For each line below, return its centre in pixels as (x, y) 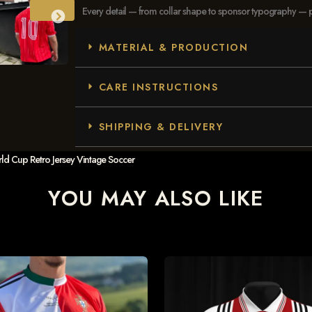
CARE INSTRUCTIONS (158, 87)
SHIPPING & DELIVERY (161, 127)
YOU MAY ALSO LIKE (156, 198)
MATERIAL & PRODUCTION (173, 48)
